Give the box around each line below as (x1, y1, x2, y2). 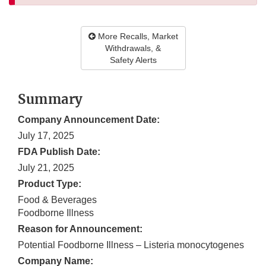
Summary (18, 91, 83, 108)
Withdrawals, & (105, 43, 161, 53)
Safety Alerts (109, 55, 157, 65)
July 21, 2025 (18, 163, 74, 173)
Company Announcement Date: (18, 115, 160, 125)
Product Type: (18, 179, 81, 189)
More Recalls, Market (95, 31, 178, 42)
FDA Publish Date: (18, 147, 100, 157)
